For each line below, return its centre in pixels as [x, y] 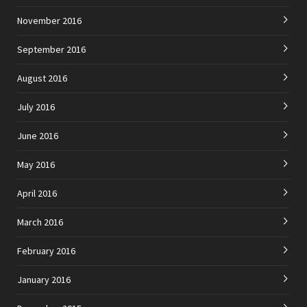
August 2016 [42, 78]
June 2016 [38, 135]
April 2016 [37, 193]
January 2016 [44, 279]
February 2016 [46, 250]
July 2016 [36, 107]
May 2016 [36, 164]
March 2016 [40, 222]
